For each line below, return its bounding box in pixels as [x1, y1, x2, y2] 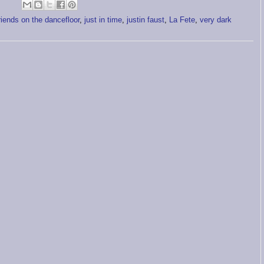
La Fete [169, 16, 195, 25]
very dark [199, 16, 232, 25]
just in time [84, 16, 122, 25]
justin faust [126, 16, 164, 25]
